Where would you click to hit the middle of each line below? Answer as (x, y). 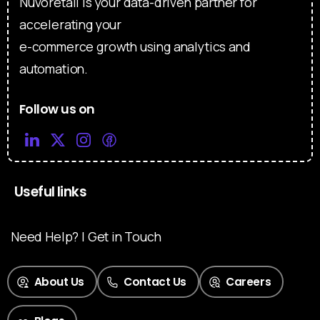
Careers (249, 282)
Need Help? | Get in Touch (86, 237)
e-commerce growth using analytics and (135, 47)
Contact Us (155, 282)
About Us (59, 282)
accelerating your (71, 25)
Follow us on (57, 110)
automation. (54, 69)
